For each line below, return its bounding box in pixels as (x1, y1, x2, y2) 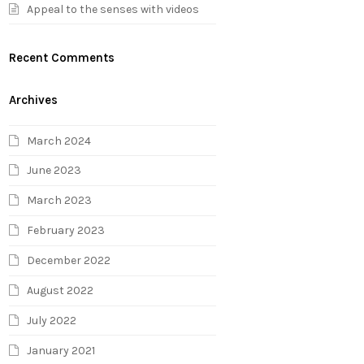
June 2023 (27, 163, 82, 178)
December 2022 (27, 253, 111, 268)
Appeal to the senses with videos (27, 2, 200, 16)
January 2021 (27, 343, 96, 357)
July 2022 (27, 314, 77, 328)
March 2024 (27, 133, 92, 148)
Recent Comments (9, 50, 115, 66)
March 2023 (27, 193, 93, 208)
